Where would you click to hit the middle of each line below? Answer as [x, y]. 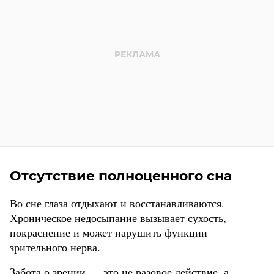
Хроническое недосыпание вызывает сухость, [118, 217]
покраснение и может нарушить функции [109, 232]
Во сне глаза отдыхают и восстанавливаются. [117, 203]
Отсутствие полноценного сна [121, 176]
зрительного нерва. [55, 247]
